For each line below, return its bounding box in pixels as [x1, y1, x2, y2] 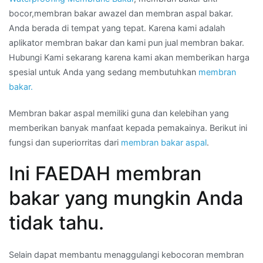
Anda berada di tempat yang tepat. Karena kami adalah [9, 22, 225, 33]
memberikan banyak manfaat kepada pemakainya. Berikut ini [9, 122, 247, 133]
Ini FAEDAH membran [9, 161, 201, 185]
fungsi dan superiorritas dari [9, 137, 121, 147]
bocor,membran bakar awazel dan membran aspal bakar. [9, 8, 233, 18]
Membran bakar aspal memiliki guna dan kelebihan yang [9, 107, 229, 118]
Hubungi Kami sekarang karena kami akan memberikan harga [9, 52, 249, 62]
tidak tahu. [9, 211, 104, 234]
